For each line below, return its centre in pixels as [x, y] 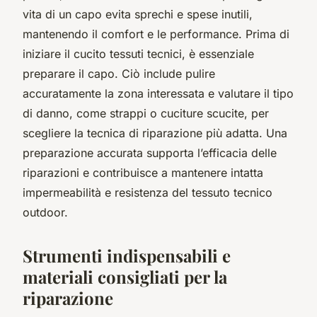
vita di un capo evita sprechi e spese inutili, [138, 14]
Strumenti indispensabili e [127, 255]
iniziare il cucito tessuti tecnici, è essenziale [138, 53]
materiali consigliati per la [125, 276]
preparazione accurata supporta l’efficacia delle [150, 152]
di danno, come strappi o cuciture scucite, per [146, 113]
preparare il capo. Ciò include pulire [119, 73]
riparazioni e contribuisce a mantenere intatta [143, 172]
